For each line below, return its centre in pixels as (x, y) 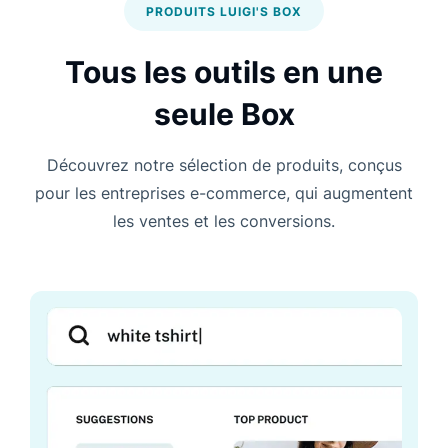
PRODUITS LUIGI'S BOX (224, 12)
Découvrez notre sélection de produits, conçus (224, 165)
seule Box (224, 114)
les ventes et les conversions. (224, 221)
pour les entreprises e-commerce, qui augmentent (224, 193)
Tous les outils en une (224, 72)
